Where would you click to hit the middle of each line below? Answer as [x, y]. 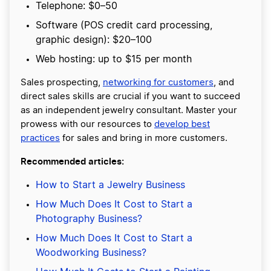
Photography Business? [89, 219]
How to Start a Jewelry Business [110, 185]
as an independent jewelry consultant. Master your [129, 111]
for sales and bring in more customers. [144, 139]
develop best [182, 125]
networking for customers [158, 83]
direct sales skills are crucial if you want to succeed [130, 97]
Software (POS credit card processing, [124, 26]
